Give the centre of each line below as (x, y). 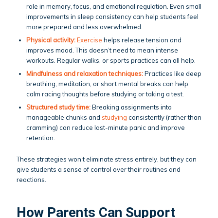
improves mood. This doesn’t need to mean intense (102, 50)
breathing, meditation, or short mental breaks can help (107, 84)
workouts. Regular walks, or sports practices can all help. (111, 61)
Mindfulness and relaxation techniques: (84, 74)
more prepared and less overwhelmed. (84, 27)
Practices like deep (172, 74)
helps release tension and (142, 40)
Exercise (89, 40)
